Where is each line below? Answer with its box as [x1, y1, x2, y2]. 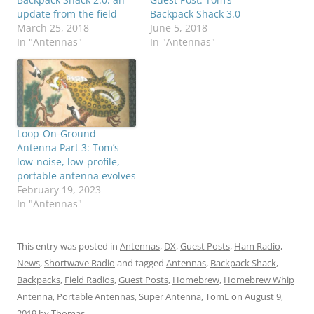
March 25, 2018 [17, 21, 89, 35]
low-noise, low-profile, [17, 155, 120, 169]
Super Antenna [139, 290, 201, 303]
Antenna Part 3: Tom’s [17, 141, 119, 155]
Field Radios [64, 273, 114, 287]
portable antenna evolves [17, 169, 136, 183]
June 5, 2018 [150, 21, 207, 35]
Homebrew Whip [224, 273, 294, 287]
